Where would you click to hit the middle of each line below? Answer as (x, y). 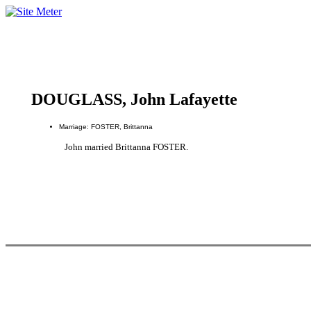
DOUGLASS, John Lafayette (134, 99)
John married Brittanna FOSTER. (126, 146)
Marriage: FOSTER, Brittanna (106, 126)
